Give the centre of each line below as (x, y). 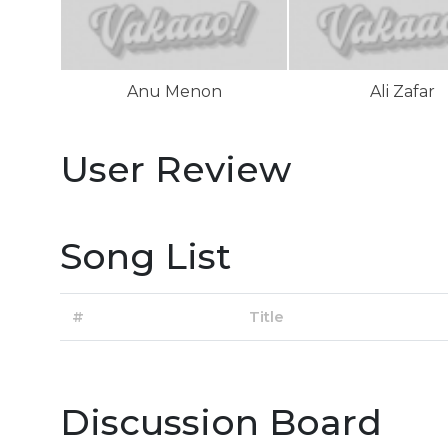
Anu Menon (174, 91)
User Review (175, 169)
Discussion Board (221, 422)
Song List (145, 256)
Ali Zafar (402, 91)
